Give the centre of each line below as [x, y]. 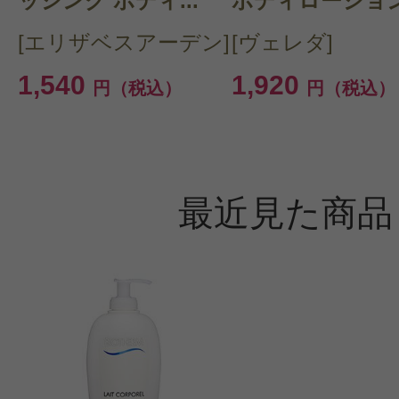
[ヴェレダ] [282, 43]
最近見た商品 [285, 213]
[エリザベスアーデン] [124, 43]
